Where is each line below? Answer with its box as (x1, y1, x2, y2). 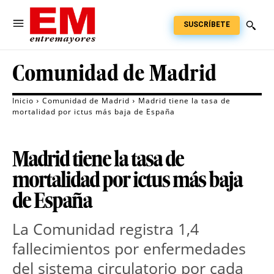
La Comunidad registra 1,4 (12, 218, 199, 240)
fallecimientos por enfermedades (12, 238, 246, 259)
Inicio (12, 95, 34, 106)
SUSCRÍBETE (183, 20, 230, 29)
